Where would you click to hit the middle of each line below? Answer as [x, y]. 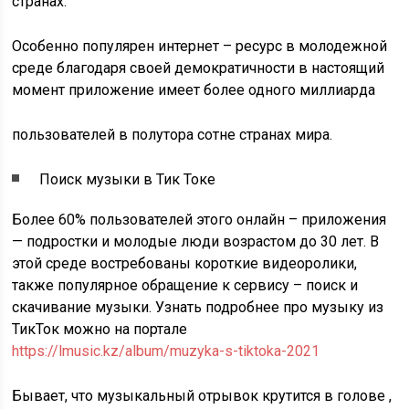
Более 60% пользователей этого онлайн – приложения [199, 220]
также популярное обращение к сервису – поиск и [185, 285]
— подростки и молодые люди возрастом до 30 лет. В [196, 241]
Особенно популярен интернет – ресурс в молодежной [200, 46]
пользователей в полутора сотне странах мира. [173, 135]
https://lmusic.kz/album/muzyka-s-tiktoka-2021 [166, 351]
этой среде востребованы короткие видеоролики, [185, 263]
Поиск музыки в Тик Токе [128, 179]
